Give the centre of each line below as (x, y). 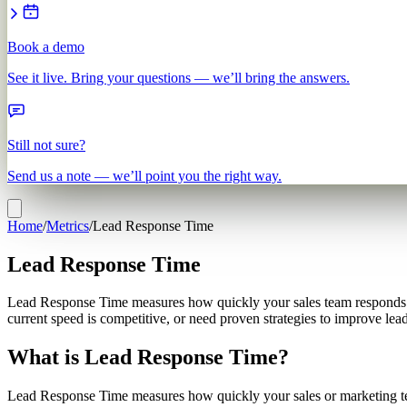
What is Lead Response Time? (148, 357)
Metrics (68, 225)
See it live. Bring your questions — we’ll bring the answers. (179, 77)
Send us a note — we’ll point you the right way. (144, 175)
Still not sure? (46, 144)
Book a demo (46, 46)
